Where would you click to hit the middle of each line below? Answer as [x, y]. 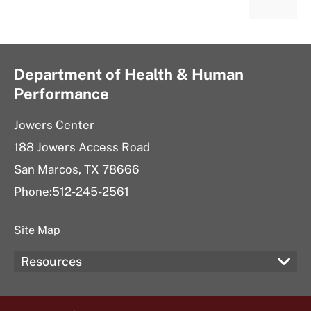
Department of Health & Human [129, 74]
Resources [51, 261]
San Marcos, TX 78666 [77, 169]
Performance [61, 94]
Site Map [37, 230]
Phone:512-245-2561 [72, 192]
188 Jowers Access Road [82, 147]
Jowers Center [54, 125]
